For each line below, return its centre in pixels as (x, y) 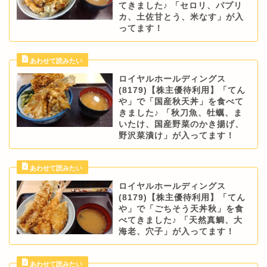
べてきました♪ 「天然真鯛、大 (180, 220)
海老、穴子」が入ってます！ (176, 231)
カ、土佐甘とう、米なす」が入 (181, 17)
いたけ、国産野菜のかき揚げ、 (181, 124)
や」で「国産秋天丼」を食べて (181, 101)
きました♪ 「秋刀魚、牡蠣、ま (180, 113)
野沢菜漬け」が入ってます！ (176, 135)
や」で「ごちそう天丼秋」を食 (181, 209)
